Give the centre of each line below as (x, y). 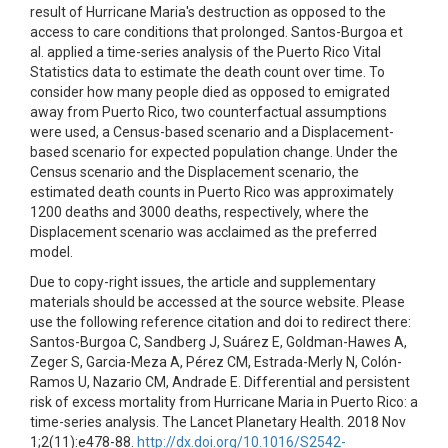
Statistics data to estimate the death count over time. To (207, 72)
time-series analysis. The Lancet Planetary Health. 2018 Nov (218, 422)
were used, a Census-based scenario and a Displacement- (212, 132)
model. (51, 252)
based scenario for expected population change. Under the (214, 152)
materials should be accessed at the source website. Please (217, 302)
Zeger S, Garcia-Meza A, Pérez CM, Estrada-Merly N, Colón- (216, 362)
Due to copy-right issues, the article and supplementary (203, 282)
